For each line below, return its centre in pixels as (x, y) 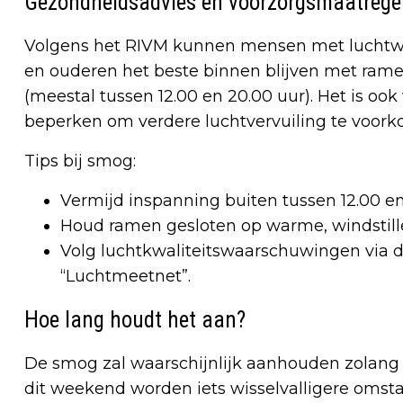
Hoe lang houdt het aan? (135, 319)
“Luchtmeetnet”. (125, 276)
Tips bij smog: (80, 161)
